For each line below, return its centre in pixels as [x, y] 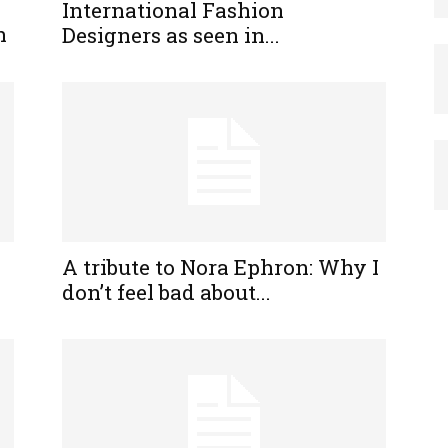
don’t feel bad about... [166, 291]
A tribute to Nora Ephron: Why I [220, 266]
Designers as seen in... [171, 34]
